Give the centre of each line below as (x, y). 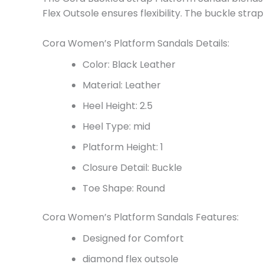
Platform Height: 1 (123, 147)
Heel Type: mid (116, 126)
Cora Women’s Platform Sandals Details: (136, 43)
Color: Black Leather (129, 64)
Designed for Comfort (133, 238)
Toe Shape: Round (124, 188)
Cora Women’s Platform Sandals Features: (141, 217)
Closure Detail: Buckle (132, 167)
